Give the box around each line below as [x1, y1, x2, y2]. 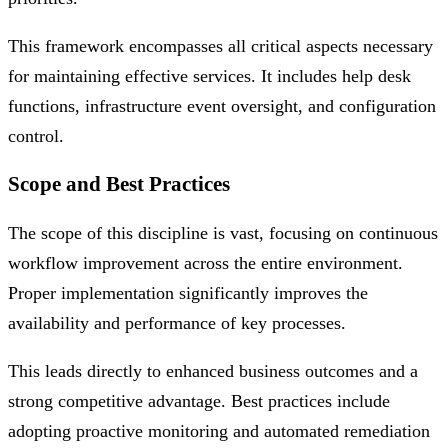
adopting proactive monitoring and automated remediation [8, 421, 430, 442]
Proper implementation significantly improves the [8, 283, 368, 304]
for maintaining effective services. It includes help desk [8, 66, 411, 87]
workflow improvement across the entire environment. [8, 253, 403, 274]
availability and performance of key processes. [8, 313, 346, 334]
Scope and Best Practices [8, 172, 230, 197]
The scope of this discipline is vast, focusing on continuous [8, 223, 438, 244]
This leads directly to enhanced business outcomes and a [8, 361, 418, 382]
